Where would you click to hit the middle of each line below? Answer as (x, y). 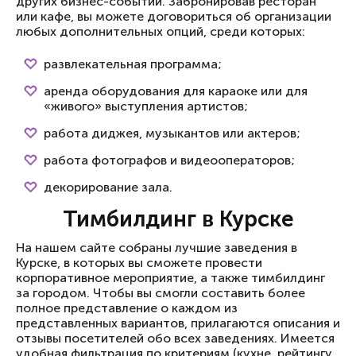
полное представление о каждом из (127, 308)
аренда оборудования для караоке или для (176, 91)
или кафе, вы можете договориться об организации (174, 16)
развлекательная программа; (133, 64)
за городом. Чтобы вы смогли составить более (161, 293)
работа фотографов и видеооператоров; (169, 160)
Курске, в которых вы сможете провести (139, 263)
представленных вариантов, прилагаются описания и (178, 323)
